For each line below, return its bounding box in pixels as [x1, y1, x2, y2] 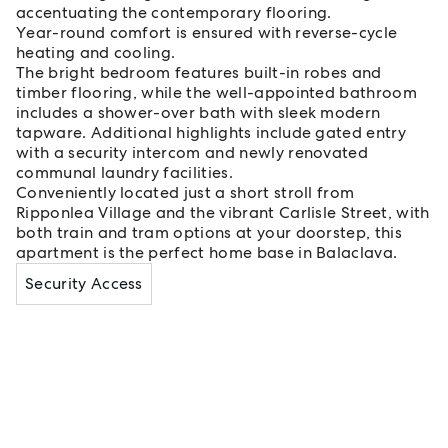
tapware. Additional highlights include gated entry [16, 122, 407, 143]
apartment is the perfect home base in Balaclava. [16, 242, 398, 263]
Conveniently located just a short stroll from [16, 182, 355, 203]
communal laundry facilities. [16, 162, 233, 183]
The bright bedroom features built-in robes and [16, 62, 382, 83]
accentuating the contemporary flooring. [16, 2, 332, 23]
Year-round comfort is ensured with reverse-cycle [16, 22, 398, 43]
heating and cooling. [16, 42, 176, 63]
